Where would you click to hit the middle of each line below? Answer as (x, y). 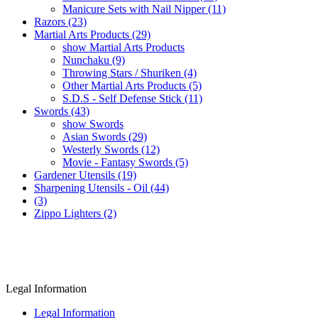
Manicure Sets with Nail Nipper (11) (144, 9)
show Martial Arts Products (124, 47)
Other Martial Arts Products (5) (132, 85)
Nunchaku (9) (94, 60)
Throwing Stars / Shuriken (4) (130, 72)
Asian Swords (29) (105, 136)
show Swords (93, 124)
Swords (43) (62, 111)
